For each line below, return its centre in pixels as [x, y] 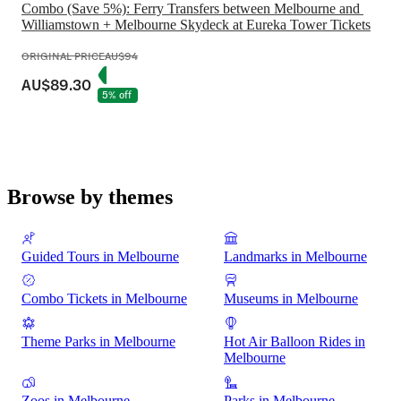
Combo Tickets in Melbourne [104, 299]
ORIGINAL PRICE [63, 55]
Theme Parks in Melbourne [98, 342]
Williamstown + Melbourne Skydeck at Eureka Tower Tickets [196, 24]
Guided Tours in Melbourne [100, 256]
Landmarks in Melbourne [295, 256]
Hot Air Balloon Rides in [294, 342]
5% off [117, 94]
